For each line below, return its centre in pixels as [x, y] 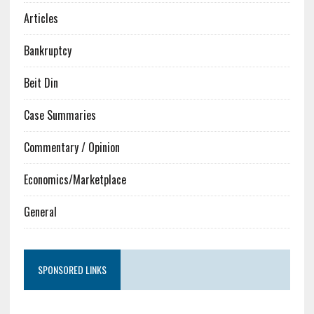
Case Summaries [60, 115]
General [40, 212]
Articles [41, 19]
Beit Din [41, 83]
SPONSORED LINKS [72, 270]
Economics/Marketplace [75, 180]
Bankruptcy [47, 51]
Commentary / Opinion [71, 148]
